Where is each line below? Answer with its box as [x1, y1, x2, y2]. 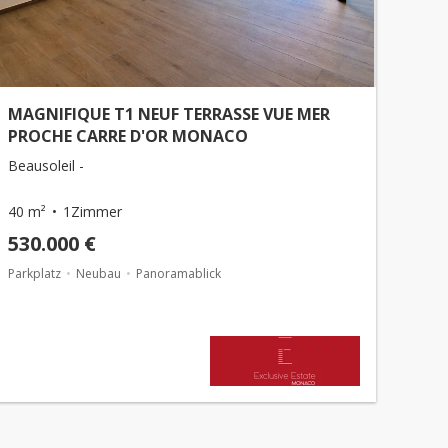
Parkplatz [8, 265, 61, 282]
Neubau [76, 265, 121, 282]
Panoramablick [136, 265, 221, 282]
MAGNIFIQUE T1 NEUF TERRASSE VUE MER [8, 103, 330, 125]
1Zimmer [63, 202, 122, 221]
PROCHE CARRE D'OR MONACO [8, 125, 248, 147]
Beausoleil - [8, 156, 84, 175]
